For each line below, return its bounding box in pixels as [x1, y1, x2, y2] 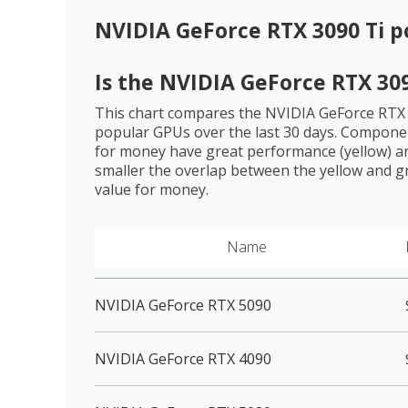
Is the [95, 66, 159, 97]
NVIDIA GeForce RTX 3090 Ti [95, 15, 384, 45]
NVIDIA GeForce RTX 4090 [95, 348, 271, 369]
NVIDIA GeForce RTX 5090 [95, 294, 271, 315]
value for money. [95, 178, 209, 199]
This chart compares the [95, 102, 265, 123]
